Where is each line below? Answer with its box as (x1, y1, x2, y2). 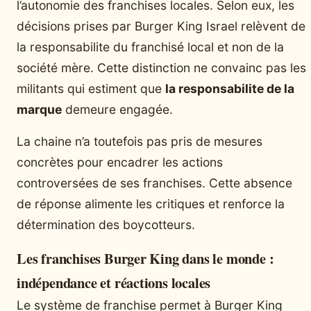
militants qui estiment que (17, 81, 165, 96)
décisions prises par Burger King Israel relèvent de (17, 18, 305, 33)
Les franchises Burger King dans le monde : (17, 247, 274, 269)
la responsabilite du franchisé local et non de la (17, 39, 284, 54)
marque (17, 101, 62, 117)
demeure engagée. (62, 101, 173, 117)
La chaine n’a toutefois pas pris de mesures (17, 133, 262, 149)
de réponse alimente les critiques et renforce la (17, 196, 285, 211)
